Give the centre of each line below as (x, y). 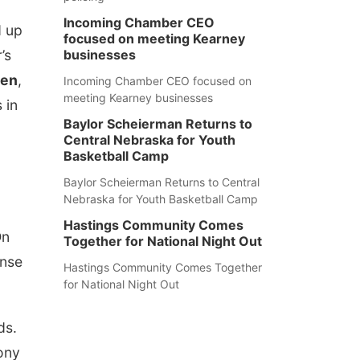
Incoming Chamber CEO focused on (157, 81)
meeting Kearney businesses (138, 98)
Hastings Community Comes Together (162, 267)
